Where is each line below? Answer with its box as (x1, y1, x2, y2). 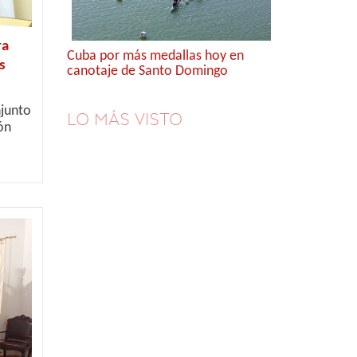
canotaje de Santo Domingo (66, 64, 228, 79)
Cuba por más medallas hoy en (66, 49, 244, 64)
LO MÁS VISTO (66, 110, 182, 129)
